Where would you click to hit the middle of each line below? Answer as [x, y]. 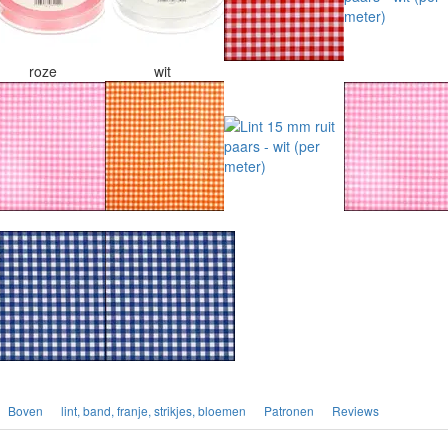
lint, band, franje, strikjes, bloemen [153, 410]
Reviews [355, 410]
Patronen [289, 410]
